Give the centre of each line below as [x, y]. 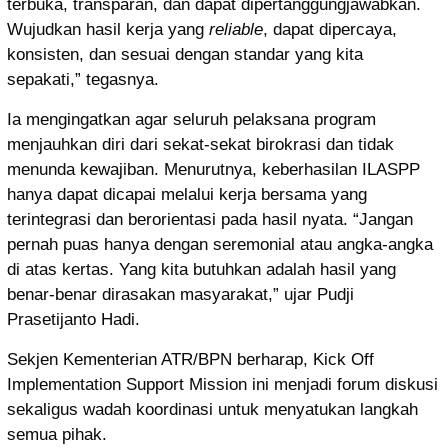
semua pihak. [57, 435]
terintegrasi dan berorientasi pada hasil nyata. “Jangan [210, 220]
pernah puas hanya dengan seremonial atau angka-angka [220, 245]
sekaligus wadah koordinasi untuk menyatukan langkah [212, 410]
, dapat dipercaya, [330, 30]
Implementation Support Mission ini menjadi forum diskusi [222, 385]
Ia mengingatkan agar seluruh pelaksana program [191, 120]
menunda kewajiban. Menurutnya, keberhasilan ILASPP [213, 170]
